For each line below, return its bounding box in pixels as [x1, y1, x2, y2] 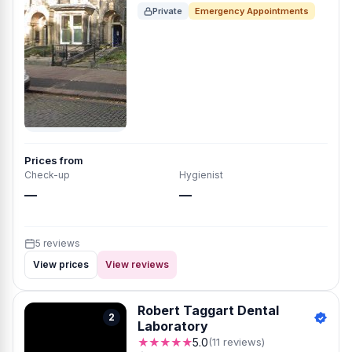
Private [152, 5, 182, 16]
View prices [33, 258, 89, 270]
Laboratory [137, 318, 208, 334]
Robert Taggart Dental [137, 302, 279, 318]
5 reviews [35, 237, 80, 249]
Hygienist [179, 169, 223, 181]
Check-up [24, 169, 70, 181]
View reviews [105, 258, 169, 270]
